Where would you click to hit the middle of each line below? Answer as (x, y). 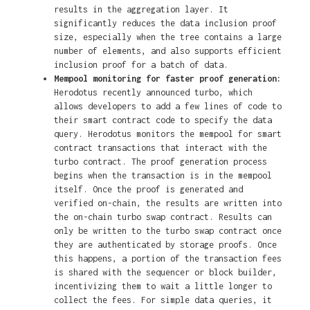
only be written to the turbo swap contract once (167, 231)
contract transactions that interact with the (160, 148)
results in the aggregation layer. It (141, 10)
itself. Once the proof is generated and (148, 190)
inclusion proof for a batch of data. (141, 65)
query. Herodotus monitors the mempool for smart (167, 134)
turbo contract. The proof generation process (160, 162)
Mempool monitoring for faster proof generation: (167, 79)
